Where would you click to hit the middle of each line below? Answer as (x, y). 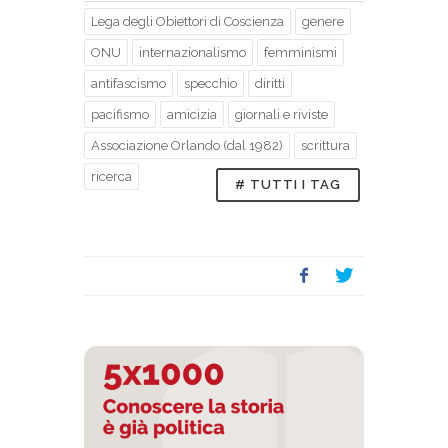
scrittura (325, 146)
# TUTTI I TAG (288, 185)
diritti (270, 84)
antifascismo (128, 84)
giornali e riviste (281, 115)
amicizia (192, 115)
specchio (210, 84)
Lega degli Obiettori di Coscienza (187, 22)
